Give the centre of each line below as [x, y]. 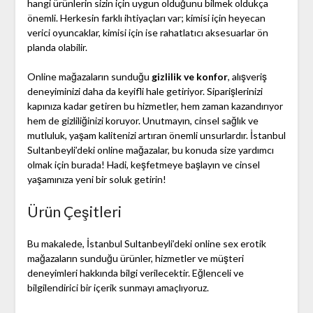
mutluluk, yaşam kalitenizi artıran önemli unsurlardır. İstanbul [156, 136]
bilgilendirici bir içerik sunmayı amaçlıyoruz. [118, 288]
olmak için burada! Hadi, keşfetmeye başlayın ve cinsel [143, 165]
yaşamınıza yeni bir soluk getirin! [96, 180]
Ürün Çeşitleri [74, 212]
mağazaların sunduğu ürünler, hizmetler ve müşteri [135, 259]
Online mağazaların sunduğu [89, 77]
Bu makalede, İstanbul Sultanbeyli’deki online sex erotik [146, 244]
